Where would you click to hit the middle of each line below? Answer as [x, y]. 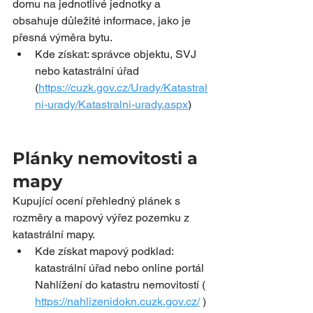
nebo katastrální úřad [88, 71]
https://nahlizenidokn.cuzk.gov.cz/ [117, 301]
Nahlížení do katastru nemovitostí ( [122, 285]
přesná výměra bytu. [63, 37]
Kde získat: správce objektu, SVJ [117, 54]
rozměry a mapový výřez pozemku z [102, 218]
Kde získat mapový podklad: [105, 251]
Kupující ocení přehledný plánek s [98, 201]
